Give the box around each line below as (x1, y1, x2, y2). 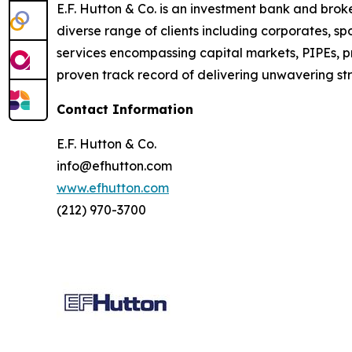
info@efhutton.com (57, 158, 172, 174)
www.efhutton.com (57, 180, 169, 196)
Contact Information (57, 101, 193, 118)
